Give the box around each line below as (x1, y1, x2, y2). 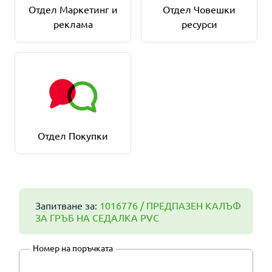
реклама (53, 18, 93, 30)
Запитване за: (35, 199, 100, 211)
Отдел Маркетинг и (28, 3, 118, 15)
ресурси (181, 18, 217, 30)
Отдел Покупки (38, 129, 108, 141)
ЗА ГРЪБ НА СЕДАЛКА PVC (35, 211, 159, 223)
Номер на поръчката (33, 242, 113, 253)
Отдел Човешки (163, 3, 236, 15)
